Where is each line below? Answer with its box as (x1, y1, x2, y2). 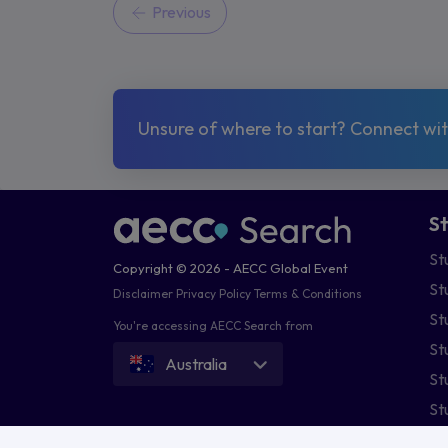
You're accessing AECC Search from (112, 318, 313, 334)
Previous (151, 2, 211, 23)
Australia (164, 354, 227, 375)
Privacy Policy (175, 286, 251, 302)
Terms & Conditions (253, 286, 362, 302)
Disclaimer (112, 286, 173, 302)
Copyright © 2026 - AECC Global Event (112, 260, 348, 277)
